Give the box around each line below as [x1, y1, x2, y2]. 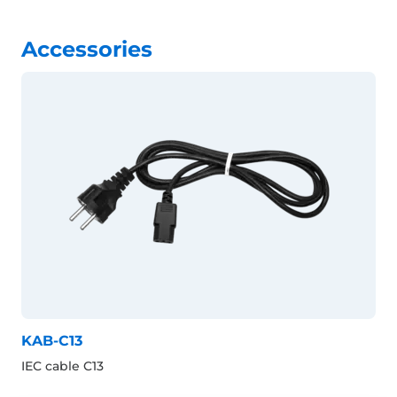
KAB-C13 [21, 331, 82, 349]
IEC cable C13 [21, 357, 104, 374]
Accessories [21, 35, 152, 62]
